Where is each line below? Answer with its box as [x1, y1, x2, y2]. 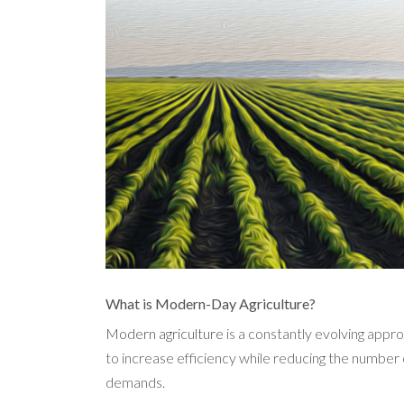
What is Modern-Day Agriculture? [106, 295, 316, 313]
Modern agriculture [106, 325, 224, 343]
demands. [106, 373, 165, 391]
